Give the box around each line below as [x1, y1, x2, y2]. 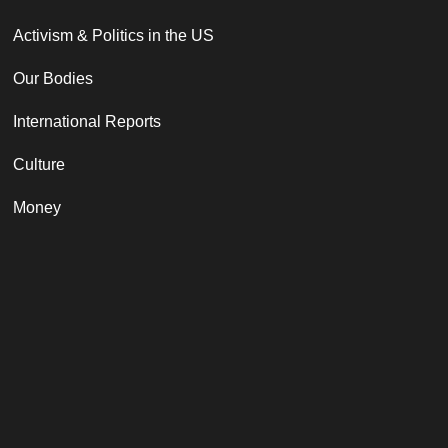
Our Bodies [13, 69, 94, 87]
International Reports [13, 112, 162, 130]
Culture [13, 155, 66, 173]
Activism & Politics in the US [13, 26, 215, 44]
